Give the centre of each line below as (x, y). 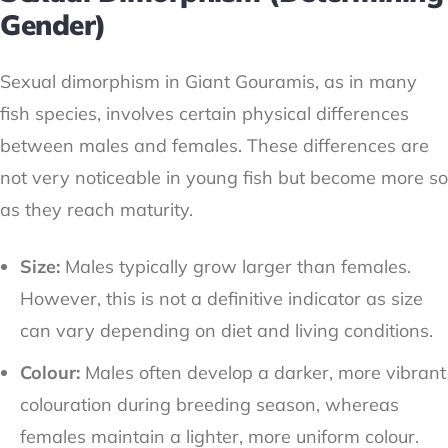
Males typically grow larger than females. (238, 267)
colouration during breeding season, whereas (209, 405)
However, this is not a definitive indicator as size (221, 299)
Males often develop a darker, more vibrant (265, 373)
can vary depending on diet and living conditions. (226, 331)
